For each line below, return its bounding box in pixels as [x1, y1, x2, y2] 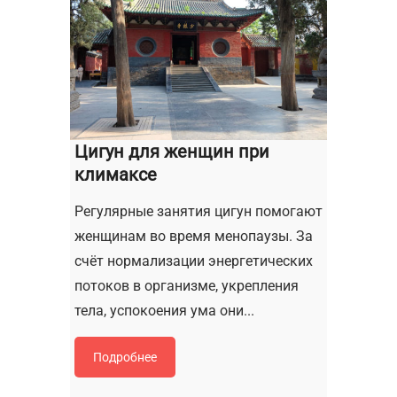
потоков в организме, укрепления [74, 277, 299, 295]
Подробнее [93, 350, 157, 365]
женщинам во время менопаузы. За [74, 228, 313, 245]
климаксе [74, 164, 157, 186]
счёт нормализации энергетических [74, 253, 313, 270]
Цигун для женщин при [74, 141, 269, 163]
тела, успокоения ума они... [74, 302, 254, 320]
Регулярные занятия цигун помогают [74, 203, 323, 221]
